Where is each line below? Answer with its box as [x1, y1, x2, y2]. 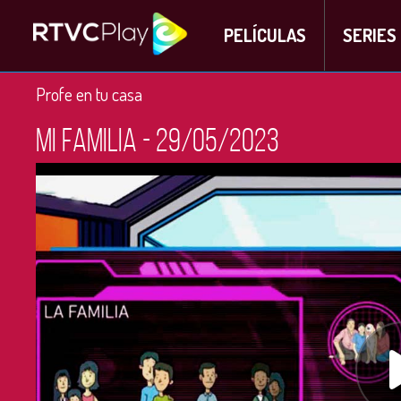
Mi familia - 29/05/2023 [36, 127, 279, 159]
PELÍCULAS [223, 23, 306, 47]
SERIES [342, 23, 397, 47]
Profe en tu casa [36, 82, 142, 106]
